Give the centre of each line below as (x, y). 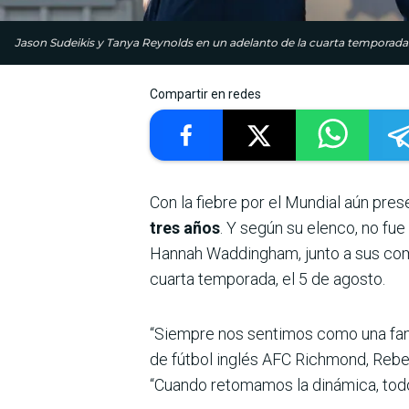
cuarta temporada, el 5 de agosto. (267, 279)
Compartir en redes (205, 94)
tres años (185, 228)
